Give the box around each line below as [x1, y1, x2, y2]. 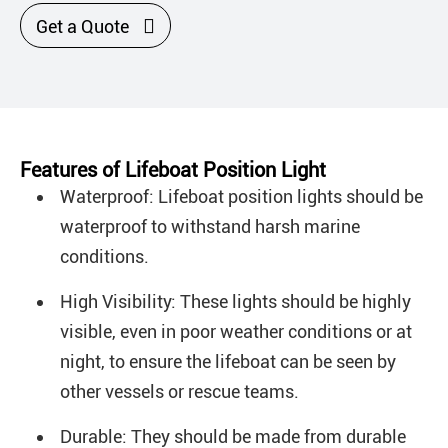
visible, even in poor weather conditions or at [60, 321, 412, 343]
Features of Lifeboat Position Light [20, 158, 326, 183]
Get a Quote [36, 16, 133, 38]
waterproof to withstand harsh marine [60, 216, 360, 238]
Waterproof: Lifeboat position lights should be [60, 186, 423, 208]
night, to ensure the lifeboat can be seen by [60, 351, 396, 373]
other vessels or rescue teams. [60, 381, 299, 403]
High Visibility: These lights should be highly [60, 291, 411, 313]
